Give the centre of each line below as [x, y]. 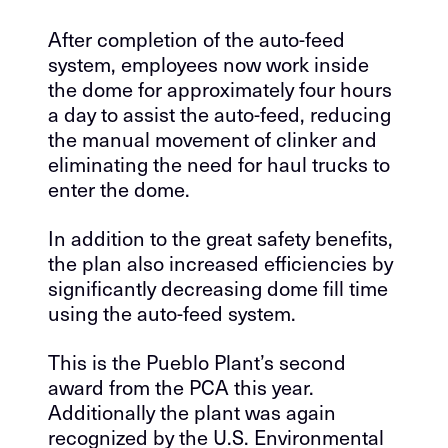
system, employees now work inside [208, 64]
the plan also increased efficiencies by [220, 263]
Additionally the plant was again [192, 412]
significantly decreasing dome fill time [218, 288]
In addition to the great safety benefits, [220, 238]
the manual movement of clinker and [212, 139]
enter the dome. [119, 189]
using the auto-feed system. [172, 313]
